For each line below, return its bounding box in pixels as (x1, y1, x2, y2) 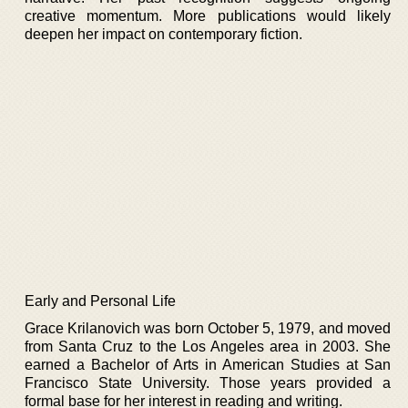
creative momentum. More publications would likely (25, 8, 391, 24)
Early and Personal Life (25, 292, 176, 309)
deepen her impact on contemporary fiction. (25, 26, 302, 42)
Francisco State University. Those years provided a (25, 374, 391, 391)
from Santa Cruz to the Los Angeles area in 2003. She (25, 338, 391, 354)
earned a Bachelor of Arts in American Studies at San (25, 356, 391, 372)
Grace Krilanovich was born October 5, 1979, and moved (25, 320, 391, 336)
